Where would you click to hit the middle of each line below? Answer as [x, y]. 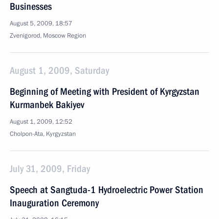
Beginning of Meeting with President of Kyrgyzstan [105, 91]
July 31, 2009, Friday [50, 169]
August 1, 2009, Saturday [59, 70]
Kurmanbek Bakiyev [47, 105]
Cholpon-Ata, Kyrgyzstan [43, 134]
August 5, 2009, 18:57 [41, 23]
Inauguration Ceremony [54, 203]
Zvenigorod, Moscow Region [48, 36]
